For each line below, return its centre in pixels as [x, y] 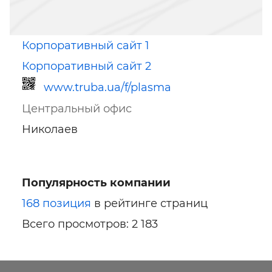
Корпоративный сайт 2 [87, 66]
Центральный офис [77, 109]
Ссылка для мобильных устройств [83, 190]
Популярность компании [96, 183]
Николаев [50, 130]
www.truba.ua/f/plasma [107, 88]
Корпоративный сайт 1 [86, 46]
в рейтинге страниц [149, 204]
